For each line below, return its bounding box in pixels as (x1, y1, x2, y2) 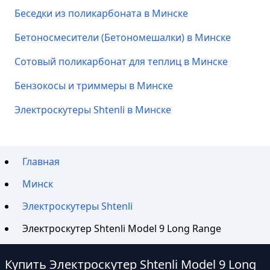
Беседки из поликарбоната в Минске (14, 7, 188, 20)
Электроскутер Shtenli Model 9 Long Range (22, 221, 222, 235)
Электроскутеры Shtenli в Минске (14, 103, 171, 116)
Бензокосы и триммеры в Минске (14, 79, 173, 92)
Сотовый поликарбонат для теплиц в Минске (14, 55, 228, 68)
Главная (22, 155, 60, 169)
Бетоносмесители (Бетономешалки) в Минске (14, 31, 231, 44)
